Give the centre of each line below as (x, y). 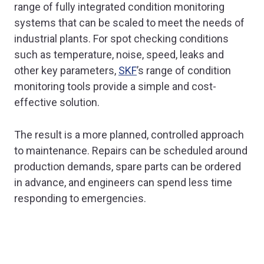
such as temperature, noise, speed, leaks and (119, 54)
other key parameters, (66, 70)
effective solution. (57, 102)
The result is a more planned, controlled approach (129, 135)
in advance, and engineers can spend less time (123, 183)
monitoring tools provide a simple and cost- (115, 86)
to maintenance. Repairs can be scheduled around (131, 151)
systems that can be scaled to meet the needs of (129, 22)
